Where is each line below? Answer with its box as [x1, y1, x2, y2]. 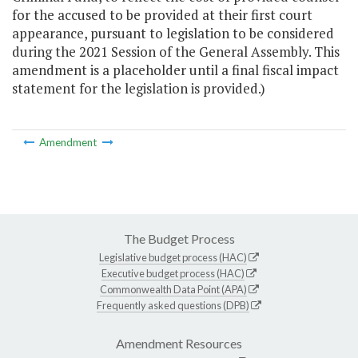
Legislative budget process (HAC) [99, 250, 247, 264]
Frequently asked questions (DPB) [97, 298, 249, 312]
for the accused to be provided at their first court [12, 6, 312, 25]
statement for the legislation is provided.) [12, 79, 265, 98]
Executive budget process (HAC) [101, 266, 245, 280]
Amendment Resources [116, 335, 242, 351]
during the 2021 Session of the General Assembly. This [12, 42, 340, 62]
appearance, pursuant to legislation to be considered [12, 24, 334, 43]
